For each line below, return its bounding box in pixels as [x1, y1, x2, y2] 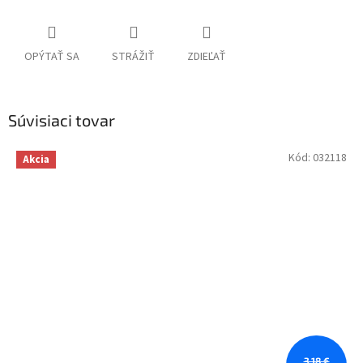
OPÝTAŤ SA [24, 49, 79, 66]
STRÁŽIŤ [112, 49, 155, 66]
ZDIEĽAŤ [187, 49, 226, 66]
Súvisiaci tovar [8, 110, 115, 130]
